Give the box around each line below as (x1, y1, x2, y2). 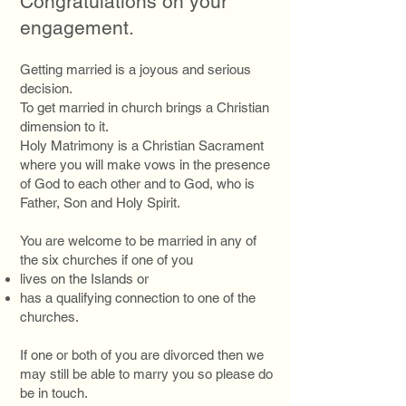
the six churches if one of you (20, 252, 193, 267)
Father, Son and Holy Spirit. (20, 195, 180, 210)
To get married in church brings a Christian (20, 100, 269, 115)
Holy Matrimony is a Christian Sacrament (20, 138, 264, 153)
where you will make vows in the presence (20, 157, 270, 172)
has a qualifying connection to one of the (20, 290, 256, 305)
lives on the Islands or (20, 271, 149, 286)
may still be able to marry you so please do (20, 366, 273, 382)
